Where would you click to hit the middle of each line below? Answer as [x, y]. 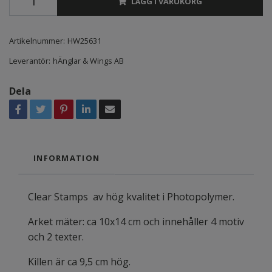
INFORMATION [67, 158]
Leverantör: [30, 60]
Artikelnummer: [37, 40]
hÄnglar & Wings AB [88, 60]
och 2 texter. [61, 236]
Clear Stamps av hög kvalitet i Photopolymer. [131, 196]
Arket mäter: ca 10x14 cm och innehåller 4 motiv [136, 221]
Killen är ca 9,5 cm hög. [79, 261]
